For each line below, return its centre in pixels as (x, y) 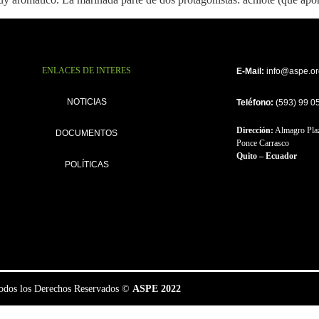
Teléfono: (255, 103)
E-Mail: (250, 72)
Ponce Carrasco (262, 143)
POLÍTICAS (87, 164)
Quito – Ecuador (266, 156)
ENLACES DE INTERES (87, 71)
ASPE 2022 (157, 288)
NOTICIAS (87, 101)
